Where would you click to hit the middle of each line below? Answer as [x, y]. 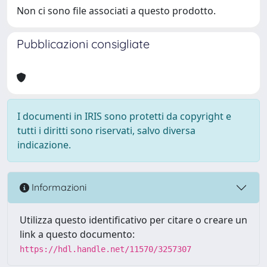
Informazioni [58, 187]
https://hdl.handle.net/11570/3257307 [105, 249]
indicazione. [44, 145]
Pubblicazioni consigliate [83, 44]
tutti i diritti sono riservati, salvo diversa [106, 130]
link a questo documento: [77, 234]
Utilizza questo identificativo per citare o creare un [133, 220]
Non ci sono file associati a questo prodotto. [116, 10]
